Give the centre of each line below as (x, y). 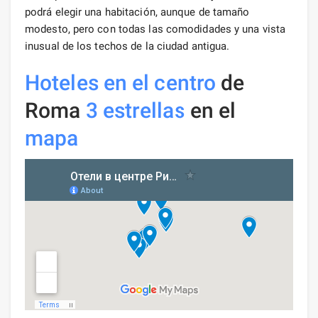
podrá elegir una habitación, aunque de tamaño (137, 12)
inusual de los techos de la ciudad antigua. (127, 46)
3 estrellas (135, 110)
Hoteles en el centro (121, 82)
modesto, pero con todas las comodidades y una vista (155, 29)
